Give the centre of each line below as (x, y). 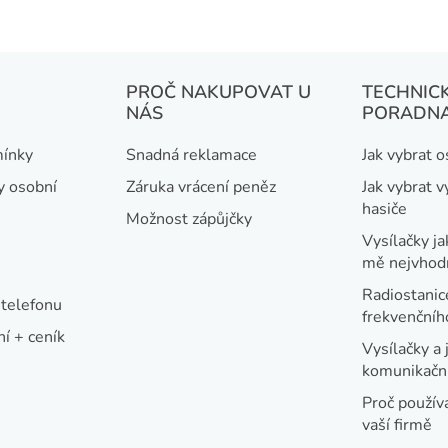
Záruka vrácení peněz (201, 186)
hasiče (384, 208)
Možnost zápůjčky (189, 218)
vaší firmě (396, 424)
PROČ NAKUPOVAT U (219, 91)
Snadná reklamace (192, 154)
